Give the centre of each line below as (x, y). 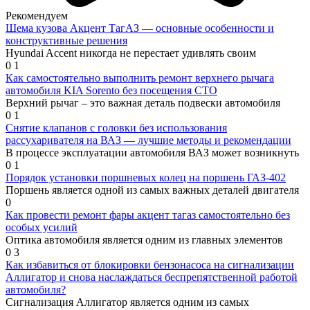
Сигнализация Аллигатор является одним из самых (127, 302)
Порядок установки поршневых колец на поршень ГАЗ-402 (146, 178)
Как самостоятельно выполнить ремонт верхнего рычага (140, 78)
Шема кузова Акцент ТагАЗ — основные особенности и (140, 28)
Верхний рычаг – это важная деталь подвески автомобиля (143, 103)
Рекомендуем (37, 16)
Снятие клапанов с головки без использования (116, 128)
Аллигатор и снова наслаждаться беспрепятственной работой (152, 277)
